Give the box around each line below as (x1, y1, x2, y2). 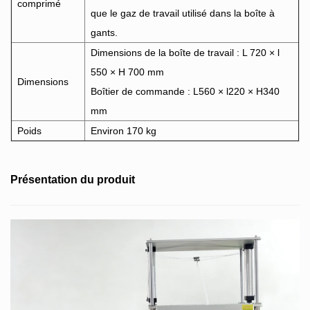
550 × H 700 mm (91, 66, 164, 78)
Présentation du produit (10, 174, 135, 186)
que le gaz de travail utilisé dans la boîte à (91, 8, 275, 19)
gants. (91, 27, 118, 39)
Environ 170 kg (91, 125, 156, 137)
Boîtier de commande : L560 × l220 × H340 (91, 86, 280, 98)
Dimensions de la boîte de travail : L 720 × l (91, 47, 280, 59)
